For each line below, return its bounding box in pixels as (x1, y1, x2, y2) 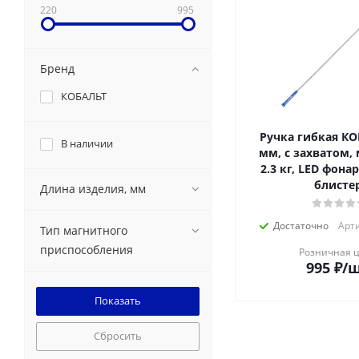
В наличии (61, 136, 113, 151)
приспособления (40, 242, 133, 257)
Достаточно (273, 219, 329, 232)
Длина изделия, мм (40, 181, 146, 196)
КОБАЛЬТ (61, 89, 107, 103)
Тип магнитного (40, 223, 127, 238)
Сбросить (94, 329, 142, 343)
